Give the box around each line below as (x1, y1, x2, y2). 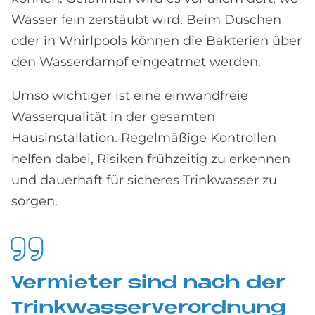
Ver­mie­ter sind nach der (11, 274, 285, 292)
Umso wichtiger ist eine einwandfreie (11, 88, 248, 103)
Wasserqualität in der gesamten (11, 109, 215, 124)
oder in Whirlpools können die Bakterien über (11, 33, 302, 49)
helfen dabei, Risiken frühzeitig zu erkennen (11, 151, 290, 167)
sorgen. (11, 193, 58, 209)
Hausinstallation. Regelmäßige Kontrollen (11, 130, 276, 146)
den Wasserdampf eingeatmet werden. (11, 54, 261, 70)
